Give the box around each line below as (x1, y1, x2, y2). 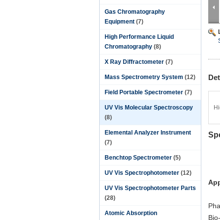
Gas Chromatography (105, 8, 165, 15)
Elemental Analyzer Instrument (105, 129, 191, 136)
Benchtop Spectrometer (105, 154, 172, 161)
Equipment (105, 18, 135, 25)
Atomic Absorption (105, 210, 157, 217)
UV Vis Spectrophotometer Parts (105, 185, 196, 192)
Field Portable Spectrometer (105, 89, 183, 96)
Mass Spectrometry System (105, 74, 183, 81)
